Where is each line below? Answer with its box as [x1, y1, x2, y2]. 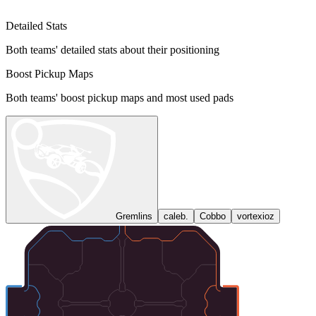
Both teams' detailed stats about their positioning [6, 44, 219, 56]
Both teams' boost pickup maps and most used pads [6, 92, 233, 104]
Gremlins [116, 211, 152, 222]
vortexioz [237, 211, 274, 222]
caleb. [164, 211, 188, 222]
